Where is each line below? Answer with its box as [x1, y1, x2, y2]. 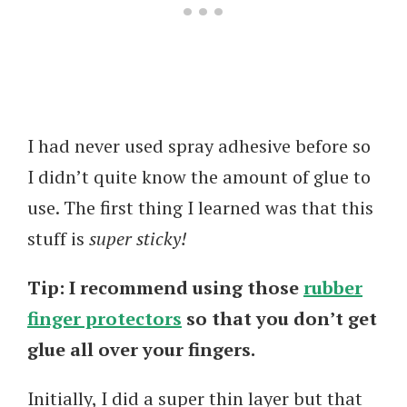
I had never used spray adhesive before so [27, 133, 371, 158]
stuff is [27, 225, 89, 251]
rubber [303, 274, 362, 300]
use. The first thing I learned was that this [27, 194, 373, 220]
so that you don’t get [182, 305, 377, 331]
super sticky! [89, 225, 187, 251]
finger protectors [27, 305, 182, 331]
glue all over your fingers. [27, 336, 255, 362]
